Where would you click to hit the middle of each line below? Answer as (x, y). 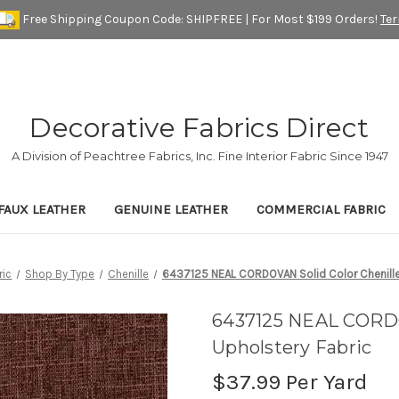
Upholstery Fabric (292, 348)
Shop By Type (60, 274)
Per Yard (324, 382)
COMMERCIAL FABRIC (321, 210)
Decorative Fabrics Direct (199, 128)
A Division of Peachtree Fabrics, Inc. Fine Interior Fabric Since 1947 (199, 156)
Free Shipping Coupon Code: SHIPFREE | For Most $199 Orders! (200, 19)
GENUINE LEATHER (171, 210)
